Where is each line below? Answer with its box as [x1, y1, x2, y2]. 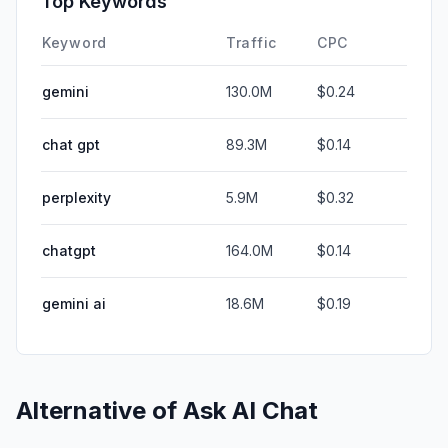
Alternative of [16, 395, 183, 425]
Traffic [226, 33, 277, 51]
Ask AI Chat [183, 395, 318, 425]
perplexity [42, 188, 111, 206]
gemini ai [42, 294, 106, 312]
